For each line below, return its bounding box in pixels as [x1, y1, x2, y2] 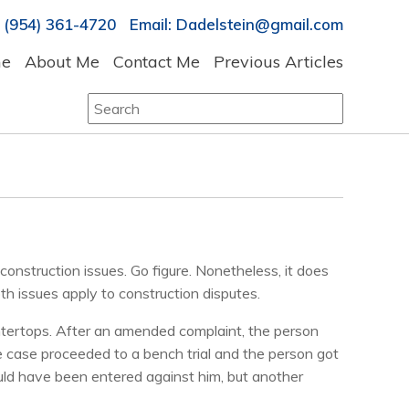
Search [87, 94, 132, 112]
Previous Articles [214, 51, 343, 72]
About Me [25, 51, 100, 72]
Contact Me [113, 51, 200, 72]
